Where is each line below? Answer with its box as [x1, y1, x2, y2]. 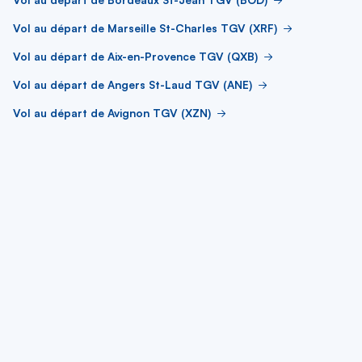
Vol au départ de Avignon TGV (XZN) [13, 106, 211, 120]
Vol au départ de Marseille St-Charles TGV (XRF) [13, 21, 277, 35]
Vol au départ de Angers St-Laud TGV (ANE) [13, 78, 252, 91]
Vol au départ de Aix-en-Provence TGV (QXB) [13, 49, 258, 63]
